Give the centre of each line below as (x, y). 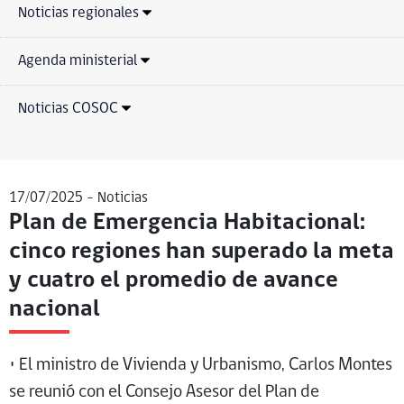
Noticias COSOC (68, 108)
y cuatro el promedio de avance (174, 280)
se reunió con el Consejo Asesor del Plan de (164, 392)
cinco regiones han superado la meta (202, 252)
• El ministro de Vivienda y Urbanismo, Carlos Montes (201, 365)
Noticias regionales (78, 13)
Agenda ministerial (78, 60)
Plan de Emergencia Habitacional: (187, 223)
